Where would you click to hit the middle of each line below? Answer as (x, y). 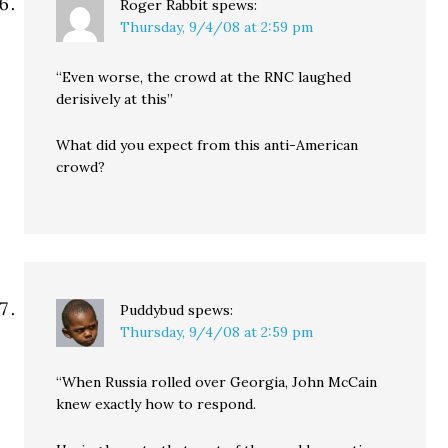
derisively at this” (115, 99)
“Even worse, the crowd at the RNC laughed (204, 77)
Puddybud (152, 310)
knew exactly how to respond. (156, 404)
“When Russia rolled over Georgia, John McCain (217, 382)
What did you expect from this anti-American (207, 145)
